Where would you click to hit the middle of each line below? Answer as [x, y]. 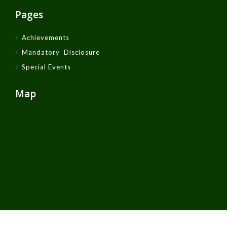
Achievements [46, 37]
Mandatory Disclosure [61, 52]
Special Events [46, 67]
